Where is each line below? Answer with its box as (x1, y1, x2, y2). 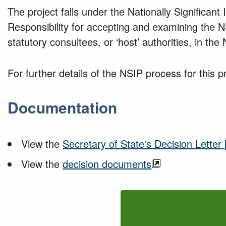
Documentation (8, 96, 117, 118)
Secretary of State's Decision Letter (63, 136, 222, 151)
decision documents (63, 156, 152, 171)
